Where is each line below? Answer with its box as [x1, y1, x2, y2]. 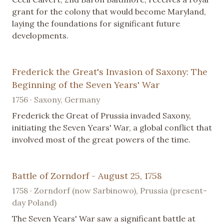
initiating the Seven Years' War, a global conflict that [12, 122, 212, 133]
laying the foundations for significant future [12, 18, 180, 29]
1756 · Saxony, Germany [12, 94, 100, 105]
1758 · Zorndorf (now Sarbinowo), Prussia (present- [12, 185, 207, 196]
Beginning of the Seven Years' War [12, 79, 159, 91]
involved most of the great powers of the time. [12, 134, 190, 145]
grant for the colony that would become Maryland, [12, 6, 206, 17]
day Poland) [12, 197, 56, 208]
